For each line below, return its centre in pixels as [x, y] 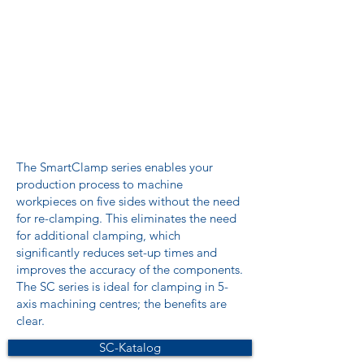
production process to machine [100, 184]
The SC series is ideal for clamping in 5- [122, 286]
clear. [30, 321]
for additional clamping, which [98, 235]
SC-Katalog [130, 347]
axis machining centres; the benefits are [121, 303]
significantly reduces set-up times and [117, 252]
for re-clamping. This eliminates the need [126, 218]
